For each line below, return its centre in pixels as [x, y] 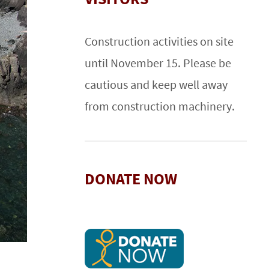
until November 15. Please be [158, 63]
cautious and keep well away [156, 84]
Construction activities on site [159, 41]
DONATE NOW [131, 179]
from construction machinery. [160, 106]
